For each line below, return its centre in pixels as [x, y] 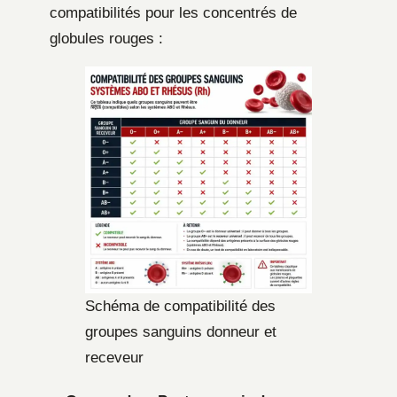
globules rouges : [106, 39]
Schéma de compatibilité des [180, 307]
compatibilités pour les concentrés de [173, 13]
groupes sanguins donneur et [181, 332]
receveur [114, 358]
